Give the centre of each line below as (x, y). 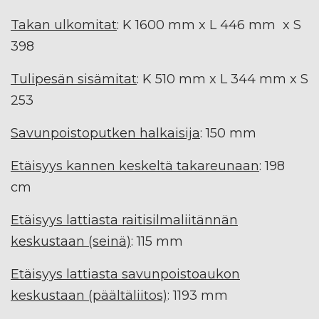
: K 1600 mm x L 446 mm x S (209, 25)
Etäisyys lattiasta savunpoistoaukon (125, 274)
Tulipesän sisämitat (74, 79)
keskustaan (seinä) (71, 241)
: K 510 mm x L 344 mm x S (223, 79)
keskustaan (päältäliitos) (89, 295)
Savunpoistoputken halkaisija (105, 133)
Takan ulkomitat (64, 25)
